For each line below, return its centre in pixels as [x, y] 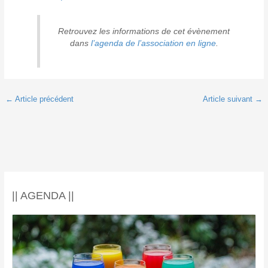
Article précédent [43, 99]
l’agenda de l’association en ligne [153, 43]
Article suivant [229, 99]
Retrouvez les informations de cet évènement [144, 31]
